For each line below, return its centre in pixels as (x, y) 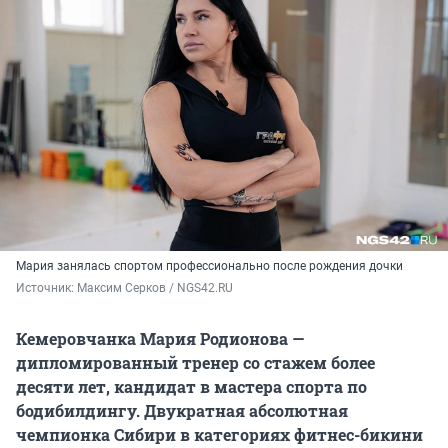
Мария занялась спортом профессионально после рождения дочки (209, 266)
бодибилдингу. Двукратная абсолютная (182, 411)
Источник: (46, 288)
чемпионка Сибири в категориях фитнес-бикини (219, 435)
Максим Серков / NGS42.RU (155, 288)
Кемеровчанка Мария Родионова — (160, 339)
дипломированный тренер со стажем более (195, 363)
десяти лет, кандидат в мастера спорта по (191, 387)
